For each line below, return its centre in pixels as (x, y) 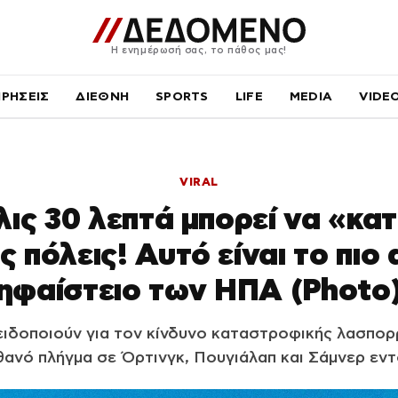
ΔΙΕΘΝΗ (103, 96)
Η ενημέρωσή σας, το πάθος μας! (199, 49)
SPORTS (182, 96)
